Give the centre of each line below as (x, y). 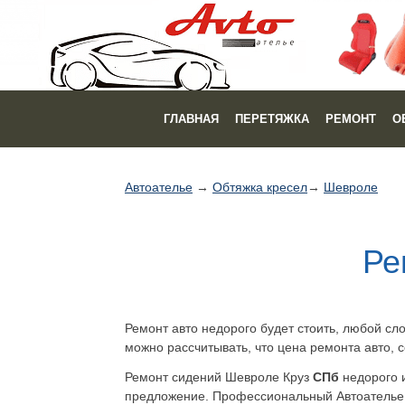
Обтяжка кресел (260, 187)
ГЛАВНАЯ (191, 119)
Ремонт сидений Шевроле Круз (217, 377)
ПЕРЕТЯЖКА (272, 119)
